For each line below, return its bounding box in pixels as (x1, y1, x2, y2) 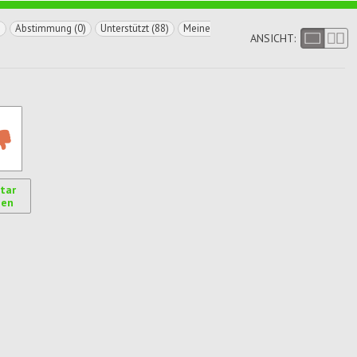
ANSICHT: (249, 30, 296, 45)
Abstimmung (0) (15, 22, 86, 35)
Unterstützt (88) (100, 22, 169, 35)
